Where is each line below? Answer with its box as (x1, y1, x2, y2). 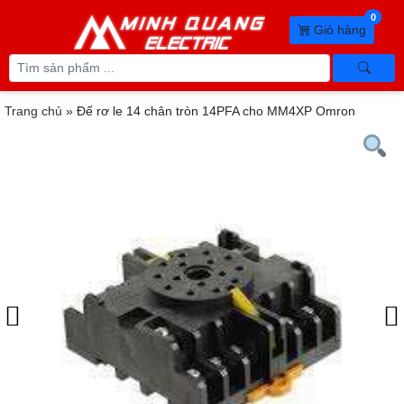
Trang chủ (5, 104, 62, 118)
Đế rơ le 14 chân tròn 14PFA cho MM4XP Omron (77, 104, 355, 118)
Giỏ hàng (309, 23, 366, 37)
